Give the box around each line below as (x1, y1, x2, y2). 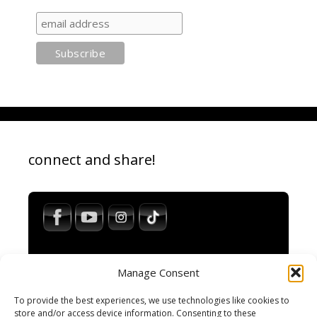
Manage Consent (117, 265, 200, 279)
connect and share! (28, 150, 156, 169)
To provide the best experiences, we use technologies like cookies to (14, 294, 289, 306)
